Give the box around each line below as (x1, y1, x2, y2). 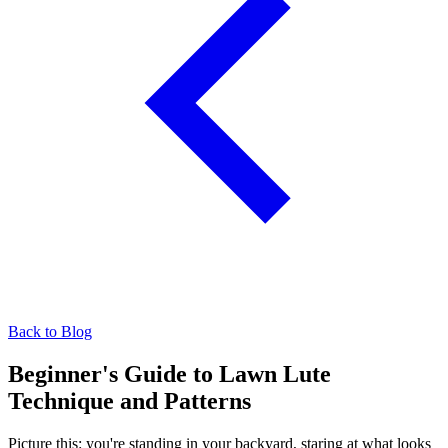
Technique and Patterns (8, 387, 251, 414)
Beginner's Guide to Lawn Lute (8, 360, 331, 387)
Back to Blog (8, 322, 92, 340)
